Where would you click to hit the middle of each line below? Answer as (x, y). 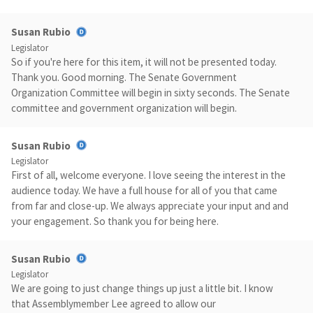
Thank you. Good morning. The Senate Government (124, 77)
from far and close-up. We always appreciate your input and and (150, 205)
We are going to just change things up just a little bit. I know (142, 289)
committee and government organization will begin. (124, 108)
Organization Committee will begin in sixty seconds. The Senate (151, 92)
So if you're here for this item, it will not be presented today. (144, 61)
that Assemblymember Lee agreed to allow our (114, 304)
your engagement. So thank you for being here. (115, 221)
